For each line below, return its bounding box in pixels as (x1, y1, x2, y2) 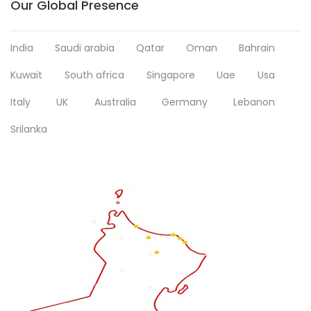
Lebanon (233, 95, 275, 109)
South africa (64, 68, 124, 82)
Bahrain (239, 41, 275, 55)
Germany (161, 95, 208, 109)
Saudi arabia (55, 41, 115, 55)
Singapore (146, 68, 195, 82)
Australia (94, 95, 136, 109)
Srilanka (10, 122, 47, 136)
